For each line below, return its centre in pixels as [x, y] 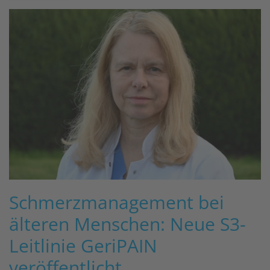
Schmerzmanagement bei [117, 202]
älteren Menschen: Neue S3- [127, 224]
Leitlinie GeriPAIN [83, 246]
